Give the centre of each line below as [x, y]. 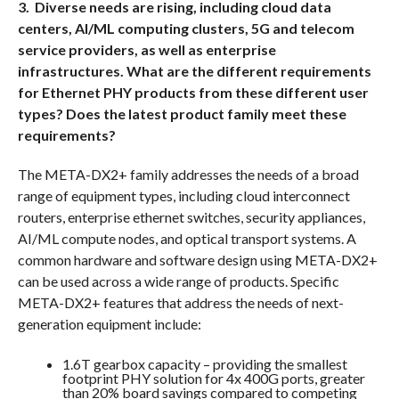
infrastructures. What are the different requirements [194, 71]
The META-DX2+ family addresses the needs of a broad [188, 175]
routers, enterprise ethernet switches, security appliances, [191, 217]
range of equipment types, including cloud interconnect [183, 196]
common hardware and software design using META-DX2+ [197, 260]
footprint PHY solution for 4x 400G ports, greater [213, 379]
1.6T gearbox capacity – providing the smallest [204, 364]
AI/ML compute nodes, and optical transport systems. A [187, 239]
